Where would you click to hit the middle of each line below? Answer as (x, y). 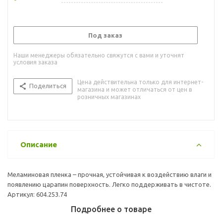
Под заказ (105, 35)
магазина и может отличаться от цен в (135, 89)
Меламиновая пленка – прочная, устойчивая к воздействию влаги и (110, 174)
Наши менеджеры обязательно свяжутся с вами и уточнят (99, 55)
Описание (39, 144)
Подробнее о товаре (111, 209)
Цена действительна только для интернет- (140, 82)
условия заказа (35, 62)
